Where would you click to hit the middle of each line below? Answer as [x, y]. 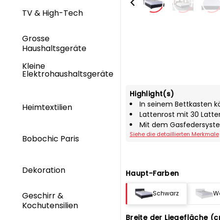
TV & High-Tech [54, 13]
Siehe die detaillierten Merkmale [174, 134]
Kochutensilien [51, 205]
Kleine [34, 66]
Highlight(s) [152, 94]
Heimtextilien [48, 107]
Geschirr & [43, 196]
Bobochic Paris [51, 139]
